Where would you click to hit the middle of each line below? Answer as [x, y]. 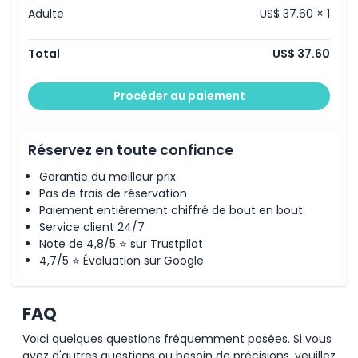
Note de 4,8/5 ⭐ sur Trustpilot [121, 243]
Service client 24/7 [92, 227]
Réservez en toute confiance [131, 150]
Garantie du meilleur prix [107, 176]
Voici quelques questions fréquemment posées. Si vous [177, 338]
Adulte [46, 14]
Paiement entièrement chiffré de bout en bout [171, 210]
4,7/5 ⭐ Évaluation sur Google [121, 260]
